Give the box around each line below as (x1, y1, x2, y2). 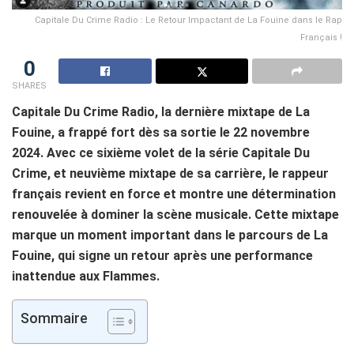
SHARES (12, 80, 47, 91)
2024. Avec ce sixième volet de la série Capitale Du (12, 145, 310, 160)
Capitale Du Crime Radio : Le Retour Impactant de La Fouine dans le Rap (35, 14, 342, 25)
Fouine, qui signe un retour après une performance (12, 247, 313, 263)
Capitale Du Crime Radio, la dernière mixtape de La (12, 104, 310, 119)
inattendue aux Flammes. (12, 268, 160, 284)
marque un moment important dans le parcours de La (12, 227, 328, 243)
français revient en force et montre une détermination (12, 186, 336, 201)
